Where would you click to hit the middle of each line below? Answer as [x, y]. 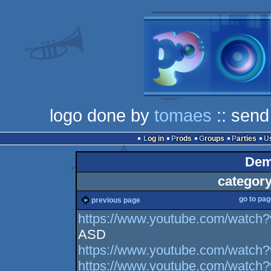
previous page [116, 200]
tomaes [183, 115]
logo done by [102, 115]
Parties [246, 139]
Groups [214, 139]
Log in [155, 139]
